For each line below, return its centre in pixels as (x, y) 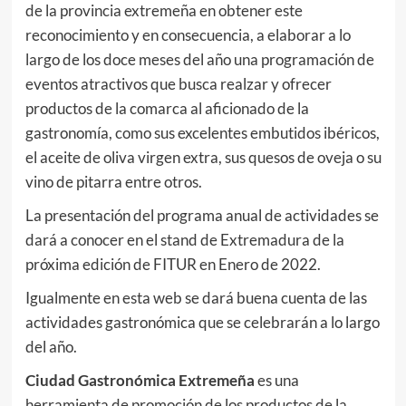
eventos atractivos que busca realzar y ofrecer (178, 83)
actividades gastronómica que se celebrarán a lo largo (202, 322)
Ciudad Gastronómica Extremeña (140, 380)
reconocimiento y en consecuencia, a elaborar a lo (188, 34)
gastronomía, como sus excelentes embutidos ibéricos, (202, 132)
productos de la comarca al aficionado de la (167, 108)
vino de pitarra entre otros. (113, 181)
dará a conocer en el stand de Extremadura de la (184, 239)
